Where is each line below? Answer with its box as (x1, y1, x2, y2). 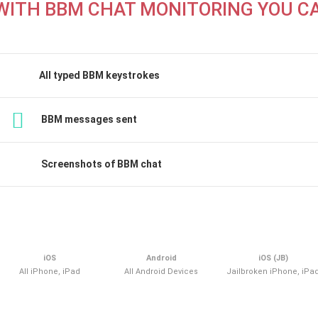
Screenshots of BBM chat (39, 158, 162, 170)
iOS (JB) (258, 253, 288, 263)
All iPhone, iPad (18, 266, 80, 276)
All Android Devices (124, 266, 199, 276)
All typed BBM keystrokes (39, 70, 160, 81)
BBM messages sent (39, 114, 137, 126)
